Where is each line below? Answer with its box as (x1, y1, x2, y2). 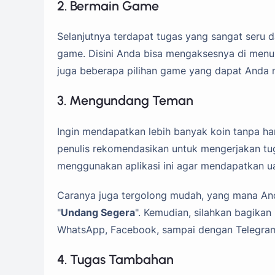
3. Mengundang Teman (57, 93, 193, 109)
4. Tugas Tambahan (57, 252, 174, 268)
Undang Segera (61, 206, 135, 219)
